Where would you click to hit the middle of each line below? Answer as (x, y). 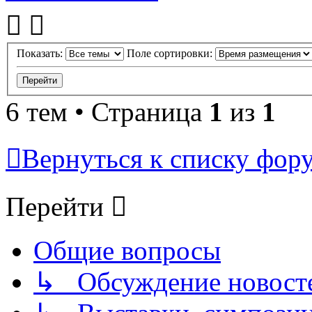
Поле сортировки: (171, 54)
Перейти (55, 207)
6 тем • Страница (107, 112)
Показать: (41, 54)
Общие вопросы (127, 251)
